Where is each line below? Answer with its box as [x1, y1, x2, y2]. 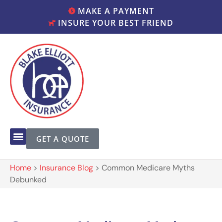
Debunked [10, 174, 47, 185]
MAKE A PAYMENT [77, 5, 154, 16]
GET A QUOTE [36, 133, 89, 144]
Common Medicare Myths [102, 162, 195, 173]
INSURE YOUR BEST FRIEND [58, 17, 173, 28]
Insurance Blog [40, 162, 93, 173]
